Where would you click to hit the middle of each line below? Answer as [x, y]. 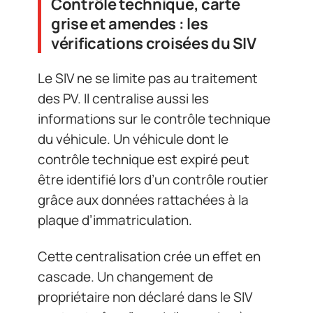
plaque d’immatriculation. [115, 220]
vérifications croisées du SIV [154, 43]
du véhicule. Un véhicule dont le [133, 139]
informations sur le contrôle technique [154, 119]
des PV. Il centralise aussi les [123, 99]
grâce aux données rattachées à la [143, 200]
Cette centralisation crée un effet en [149, 256]
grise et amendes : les [130, 23]
